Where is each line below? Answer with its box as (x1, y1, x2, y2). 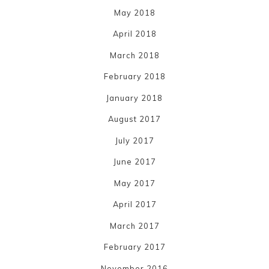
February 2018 (103, 71, 166, 82)
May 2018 (113, 7, 156, 17)
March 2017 (109, 220, 160, 231)
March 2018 (109, 50, 160, 60)
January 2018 (106, 92, 163, 103)
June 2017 (113, 157, 156, 167)
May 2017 (113, 178, 156, 188)
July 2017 (115, 135, 154, 145)
